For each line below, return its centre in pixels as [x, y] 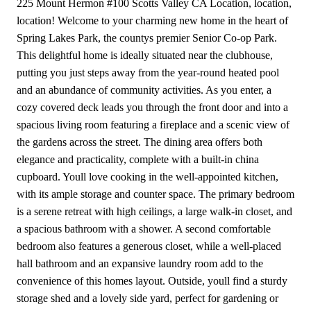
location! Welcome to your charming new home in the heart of [152, 20]
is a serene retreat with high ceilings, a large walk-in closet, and [154, 211]
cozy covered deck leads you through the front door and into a [152, 107]
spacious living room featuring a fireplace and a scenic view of [153, 125]
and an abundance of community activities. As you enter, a [144, 90]
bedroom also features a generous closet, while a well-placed [149, 246]
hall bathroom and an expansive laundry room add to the [140, 263]
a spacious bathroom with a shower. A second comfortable [144, 229]
